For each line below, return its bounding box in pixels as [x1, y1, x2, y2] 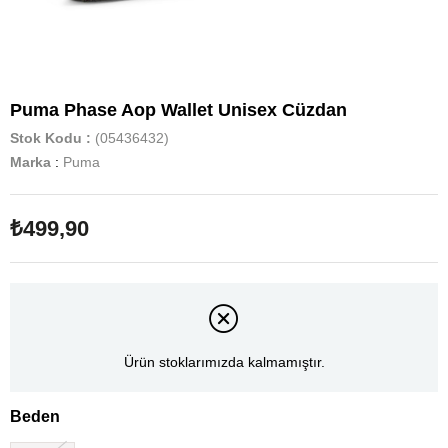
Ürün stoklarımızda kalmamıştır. [123, 354, 325, 371]
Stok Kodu [10, 130, 82, 146]
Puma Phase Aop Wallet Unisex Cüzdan [10, 100, 347, 120]
